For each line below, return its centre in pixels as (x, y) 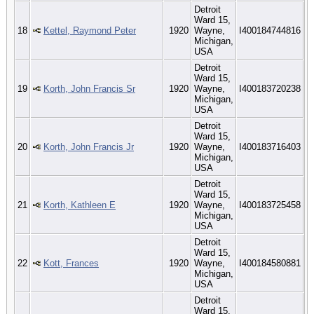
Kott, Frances (71, 263)
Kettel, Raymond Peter (90, 30)
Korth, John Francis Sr (89, 88)
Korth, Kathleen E (80, 205)
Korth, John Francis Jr (89, 146)
